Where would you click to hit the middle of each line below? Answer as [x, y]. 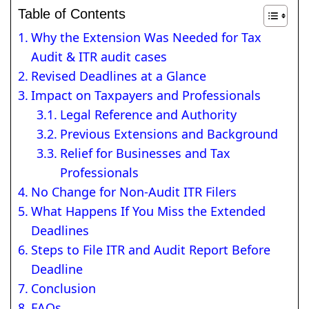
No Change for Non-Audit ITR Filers [133, 192]
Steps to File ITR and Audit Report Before [150, 250]
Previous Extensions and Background [169, 134]
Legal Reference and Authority [148, 115]
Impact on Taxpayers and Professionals [146, 96]
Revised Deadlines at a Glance [118, 76]
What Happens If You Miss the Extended [148, 211]
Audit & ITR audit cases [99, 57]
